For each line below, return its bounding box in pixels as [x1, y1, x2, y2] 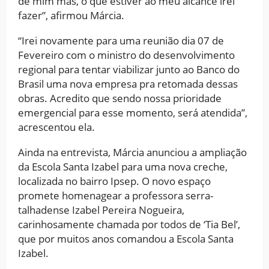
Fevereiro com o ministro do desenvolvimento [18, 47, 235, 62]
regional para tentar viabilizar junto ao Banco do [18, 62, 240, 76]
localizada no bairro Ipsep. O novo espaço [18, 174, 211, 188]
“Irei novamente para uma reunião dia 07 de [18, 33, 224, 47]
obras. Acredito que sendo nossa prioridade [18, 91, 222, 105]
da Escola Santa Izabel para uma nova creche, [18, 159, 228, 174]
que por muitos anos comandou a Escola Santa [18, 231, 234, 246]
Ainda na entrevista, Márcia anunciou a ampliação [18, 145, 247, 159]
